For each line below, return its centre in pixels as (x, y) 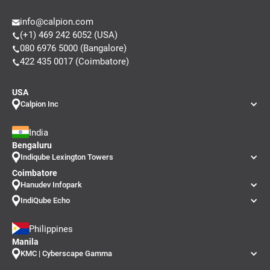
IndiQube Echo (45, 200)
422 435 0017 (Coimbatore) (74, 61)
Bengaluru (32, 145)
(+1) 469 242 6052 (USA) (69, 35)
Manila (25, 241)
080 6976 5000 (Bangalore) (73, 48)
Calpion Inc (39, 104)
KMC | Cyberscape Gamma (66, 253)
